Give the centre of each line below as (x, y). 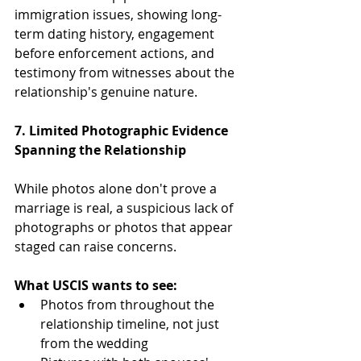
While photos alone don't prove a (117, 188)
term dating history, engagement (116, 33)
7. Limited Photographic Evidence (123, 130)
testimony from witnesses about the (126, 72)
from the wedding (94, 343)
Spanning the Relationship (100, 149)
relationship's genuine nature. (106, 91)
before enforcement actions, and (116, 53)
